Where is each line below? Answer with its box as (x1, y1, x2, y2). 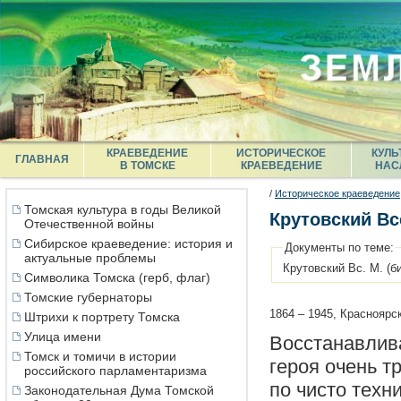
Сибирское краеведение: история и (24, 236, 233, 251)
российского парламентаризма (24, 363, 207, 378)
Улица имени (24, 329, 101, 344)
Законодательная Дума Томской (24, 383, 214, 397)
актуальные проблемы (24, 251, 156, 265)
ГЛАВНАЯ (14, 153, 69, 166)
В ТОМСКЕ (119, 159, 175, 172)
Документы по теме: (285, 241, 394, 254)
